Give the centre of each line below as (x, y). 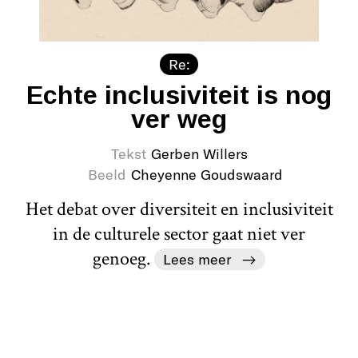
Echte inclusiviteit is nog (179, 95)
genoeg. (124, 258)
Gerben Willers (199, 153)
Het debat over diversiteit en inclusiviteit (179, 209)
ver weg (179, 119)
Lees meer (197, 259)
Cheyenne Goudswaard (207, 174)
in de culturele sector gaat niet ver (179, 233)
